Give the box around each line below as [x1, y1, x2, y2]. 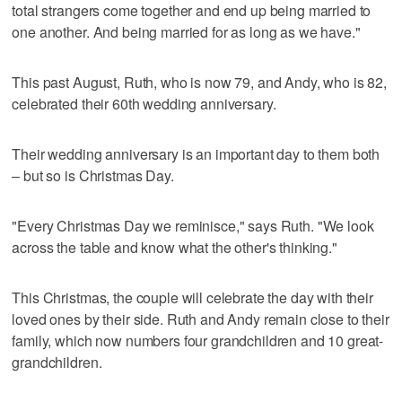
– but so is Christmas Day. [12, 164, 174, 186]
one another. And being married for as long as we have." [12, 21, 361, 42]
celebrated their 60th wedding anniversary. [12, 92, 276, 114]
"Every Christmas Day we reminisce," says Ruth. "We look [12, 214, 374, 236]
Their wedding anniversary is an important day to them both [12, 143, 380, 164]
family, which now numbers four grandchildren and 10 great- [12, 329, 384, 351]
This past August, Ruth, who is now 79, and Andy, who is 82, [12, 71, 388, 92]
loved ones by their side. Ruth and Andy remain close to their [12, 308, 389, 329]
